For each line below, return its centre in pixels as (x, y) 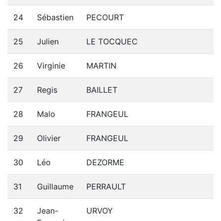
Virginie (51, 66)
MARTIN (101, 66)
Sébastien (55, 17)
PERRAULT (106, 186)
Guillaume (55, 186)
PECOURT (105, 17)
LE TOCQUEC (112, 41)
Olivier (49, 138)
